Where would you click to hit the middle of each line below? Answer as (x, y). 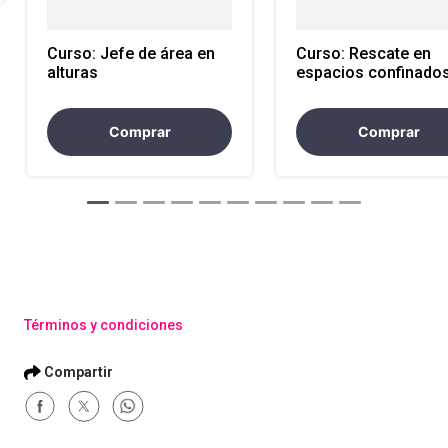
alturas (72, 72)
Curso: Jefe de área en (131, 53)
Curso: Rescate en (363, 53)
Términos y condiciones (103, 325)
